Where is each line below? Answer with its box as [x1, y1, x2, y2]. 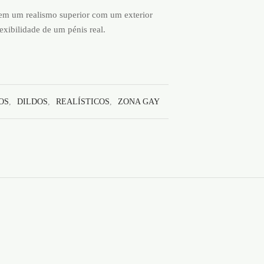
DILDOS [17, 97, 48, 107]
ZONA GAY [118, 97, 160, 107]
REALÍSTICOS [56, 97, 110, 107]
